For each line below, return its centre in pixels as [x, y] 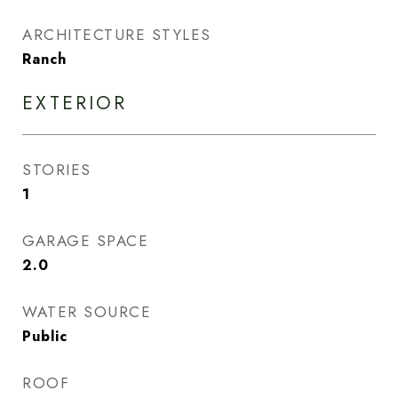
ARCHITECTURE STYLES [117, 35]
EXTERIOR [75, 103]
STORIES [57, 170]
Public [45, 336]
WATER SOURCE [87, 312]
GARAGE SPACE [85, 241]
